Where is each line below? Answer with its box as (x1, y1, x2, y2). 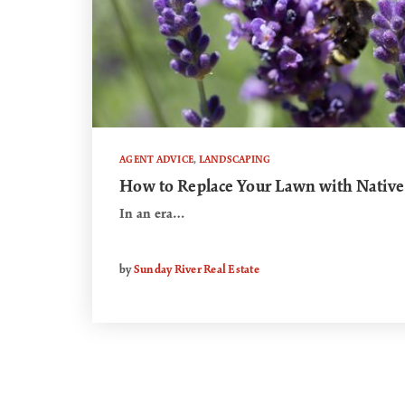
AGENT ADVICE (119, 155, 193, 165)
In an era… (119, 207, 185, 221)
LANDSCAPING (198, 155, 271, 165)
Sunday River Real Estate (133, 264, 259, 277)
